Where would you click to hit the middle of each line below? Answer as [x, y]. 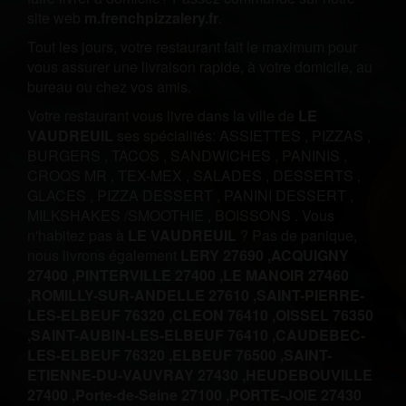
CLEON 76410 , [224, 315]
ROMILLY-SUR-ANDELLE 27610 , [144, 295]
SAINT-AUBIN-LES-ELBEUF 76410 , [153, 335]
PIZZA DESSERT [157, 195]
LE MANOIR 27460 [286, 275]
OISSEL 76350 [324, 315]
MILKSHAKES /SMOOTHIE [117, 215]
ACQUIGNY [310, 255]
